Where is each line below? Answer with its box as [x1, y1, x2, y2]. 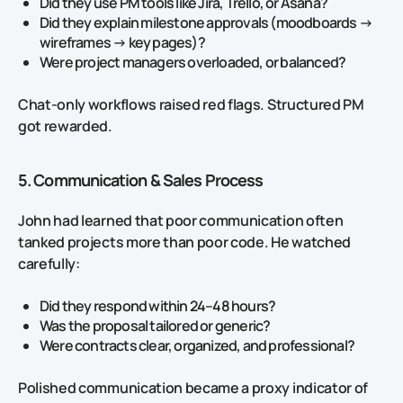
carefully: [18, 254, 80, 274]
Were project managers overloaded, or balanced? [40, 52, 348, 73]
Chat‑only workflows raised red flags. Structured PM [18, 94, 364, 115]
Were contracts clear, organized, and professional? [40, 336, 355, 356]
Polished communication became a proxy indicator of [18, 378, 368, 399]
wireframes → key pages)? [40, 32, 205, 53]
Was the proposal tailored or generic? [40, 316, 271, 336]
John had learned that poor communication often [18, 210, 344, 231]
